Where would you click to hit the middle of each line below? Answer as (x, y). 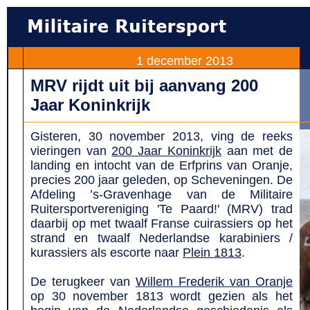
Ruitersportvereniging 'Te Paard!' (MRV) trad (162, 209)
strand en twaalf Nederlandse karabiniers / (162, 238)
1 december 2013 (185, 61)
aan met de (257, 151)
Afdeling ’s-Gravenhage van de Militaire (162, 194)
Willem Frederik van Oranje (214, 282)
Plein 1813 (212, 253)
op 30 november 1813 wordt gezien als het (162, 296)
